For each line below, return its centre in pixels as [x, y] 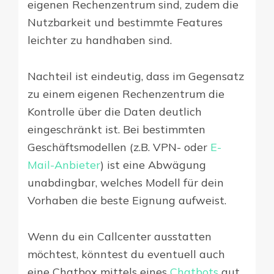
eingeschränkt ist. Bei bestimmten [117, 130]
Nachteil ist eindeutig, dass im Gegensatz [136, 76]
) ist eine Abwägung [153, 165]
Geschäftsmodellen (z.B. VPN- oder [119, 147]
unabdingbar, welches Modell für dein [126, 183]
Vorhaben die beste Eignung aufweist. [127, 201]
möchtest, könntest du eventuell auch [126, 254]
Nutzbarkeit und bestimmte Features [125, 23]
